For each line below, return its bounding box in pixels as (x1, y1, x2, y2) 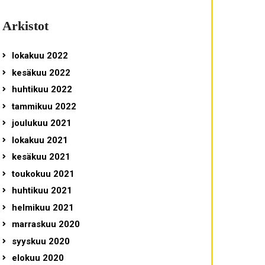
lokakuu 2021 (11, 134, 68, 146)
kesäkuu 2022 (11, 67, 70, 78)
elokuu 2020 (11, 253, 64, 264)
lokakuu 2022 (11, 50, 68, 62)
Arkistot (2, 19, 49, 34)
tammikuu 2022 (11, 101, 76, 112)
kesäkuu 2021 (11, 151, 70, 163)
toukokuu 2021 (11, 168, 75, 179)
